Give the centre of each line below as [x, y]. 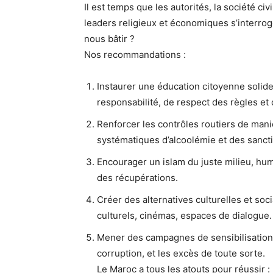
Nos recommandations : [135, 55]
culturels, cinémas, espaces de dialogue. [184, 215]
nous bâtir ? [109, 39]
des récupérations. [137, 178]
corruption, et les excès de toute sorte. [181, 253]
